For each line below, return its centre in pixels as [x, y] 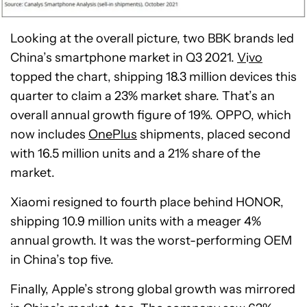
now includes [49, 134]
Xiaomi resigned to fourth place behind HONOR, [147, 202]
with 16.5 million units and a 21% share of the [135, 153]
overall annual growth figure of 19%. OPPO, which [151, 115]
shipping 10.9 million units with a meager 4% [136, 221]
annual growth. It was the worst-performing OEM [151, 240]
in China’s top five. [62, 259]
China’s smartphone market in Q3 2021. [124, 57]
